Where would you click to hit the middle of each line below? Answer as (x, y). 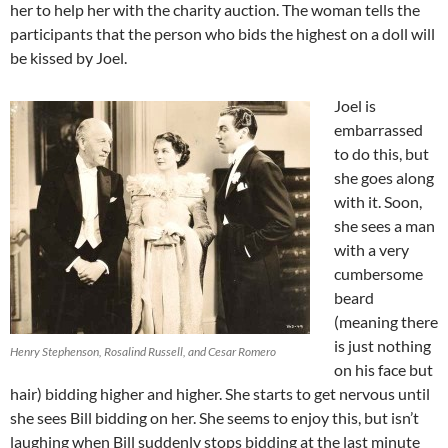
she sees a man (384, 225)
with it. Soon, (378, 201)
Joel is (355, 105)
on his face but (383, 369)
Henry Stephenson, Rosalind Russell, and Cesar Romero (143, 351)
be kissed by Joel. (68, 57)
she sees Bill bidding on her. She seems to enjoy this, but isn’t (214, 417)
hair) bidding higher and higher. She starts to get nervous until (220, 393)
